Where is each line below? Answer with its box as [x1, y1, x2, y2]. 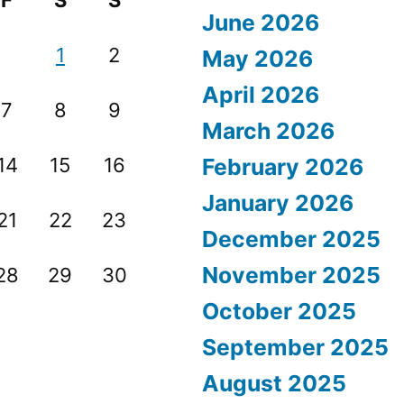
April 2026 [202, 81, 319, 108]
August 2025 [202, 370, 346, 397]
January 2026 [202, 189, 353, 216]
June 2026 [202, 9, 319, 36]
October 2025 [202, 298, 356, 325]
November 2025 [202, 262, 381, 289]
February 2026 [202, 153, 363, 180]
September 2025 [202, 334, 389, 361]
